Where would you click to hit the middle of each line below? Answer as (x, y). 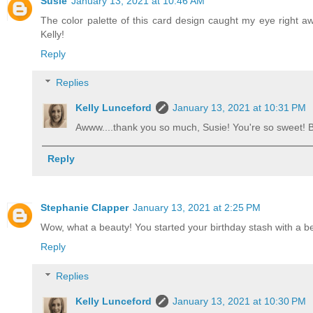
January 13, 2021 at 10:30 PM (240, 301)
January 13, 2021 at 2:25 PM (197, 208)
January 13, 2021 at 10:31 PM (240, 108)
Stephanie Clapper (85, 208)
